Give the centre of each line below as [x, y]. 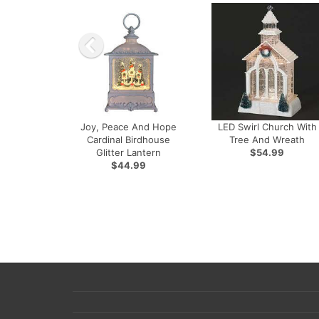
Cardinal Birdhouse [128, 140]
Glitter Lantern [128, 152]
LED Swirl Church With [267, 127]
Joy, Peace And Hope [128, 127]
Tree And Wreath [267, 140]
